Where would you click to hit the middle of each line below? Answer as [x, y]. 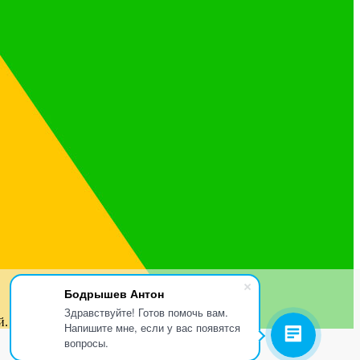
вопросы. [86, 343]
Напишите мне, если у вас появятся [152, 327]
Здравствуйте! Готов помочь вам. [146, 312]
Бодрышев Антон [114, 293]
